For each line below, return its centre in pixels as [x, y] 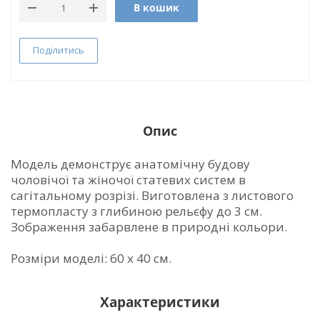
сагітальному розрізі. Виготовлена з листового [152, 195]
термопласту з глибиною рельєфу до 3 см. [136, 211]
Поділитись [59, 50]
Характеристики [160, 302]
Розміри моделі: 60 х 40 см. [91, 258]
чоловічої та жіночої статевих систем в [128, 180]
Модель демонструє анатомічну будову [130, 164]
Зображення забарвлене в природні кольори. [149, 227]
